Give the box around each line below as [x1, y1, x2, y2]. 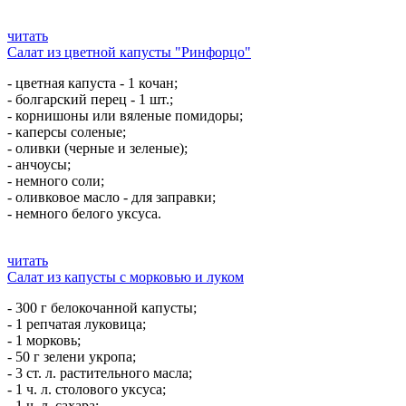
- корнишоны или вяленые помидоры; [7, 108, 243, 123]
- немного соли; [7, 173, 104, 188]
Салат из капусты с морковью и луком [7, 269, 244, 285]
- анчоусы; [7, 157, 71, 172]
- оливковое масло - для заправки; [7, 189, 216, 205]
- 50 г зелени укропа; [7, 349, 136, 364]
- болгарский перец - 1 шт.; [7, 92, 173, 107]
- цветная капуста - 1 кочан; [7, 75, 178, 91]
